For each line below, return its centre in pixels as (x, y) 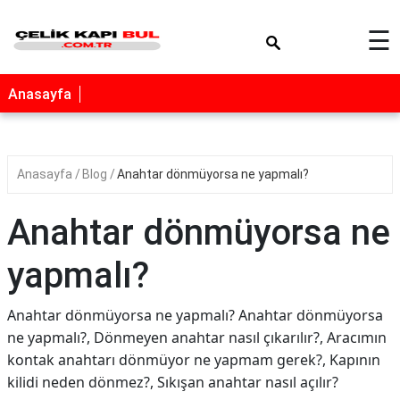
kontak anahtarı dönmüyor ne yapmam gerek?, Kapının (194, 360)
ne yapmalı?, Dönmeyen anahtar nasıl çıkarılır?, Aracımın (197, 337)
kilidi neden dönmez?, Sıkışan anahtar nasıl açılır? (173, 382)
